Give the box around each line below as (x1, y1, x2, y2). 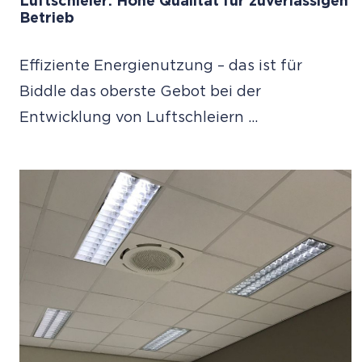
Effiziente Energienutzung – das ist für (19, 59, 302, 74)
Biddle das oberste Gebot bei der (19, 85, 261, 100)
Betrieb (19, 11, 74, 27)
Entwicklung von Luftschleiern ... (19, 111, 258, 126)
